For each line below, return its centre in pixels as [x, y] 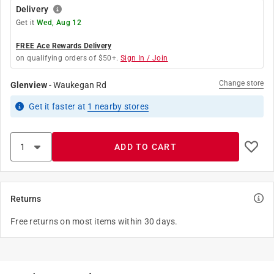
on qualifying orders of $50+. [67, 58]
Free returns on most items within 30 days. [94, 221]
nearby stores [120, 106]
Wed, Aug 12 [59, 23]
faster [64, 106]
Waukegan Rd [80, 85]
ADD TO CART [146, 147]
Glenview [29, 85]
